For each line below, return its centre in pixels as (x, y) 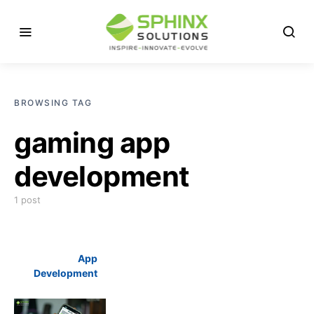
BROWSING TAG (53, 103)
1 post (27, 200)
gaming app (92, 143)
